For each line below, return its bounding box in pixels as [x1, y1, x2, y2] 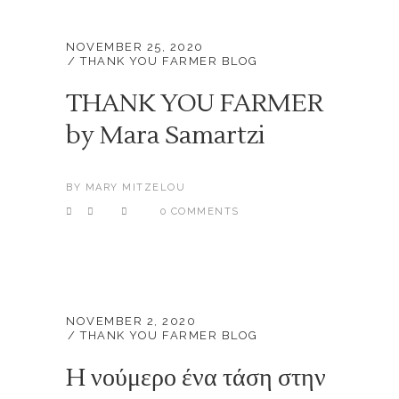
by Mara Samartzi [66, 119, 265, 151]
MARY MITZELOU [85, 182, 185, 193]
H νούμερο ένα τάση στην [66, 362, 326, 394]
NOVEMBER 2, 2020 [66, 314, 196, 328]
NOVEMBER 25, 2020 [66, 40, 204, 53]
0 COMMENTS [159, 206, 240, 217]
